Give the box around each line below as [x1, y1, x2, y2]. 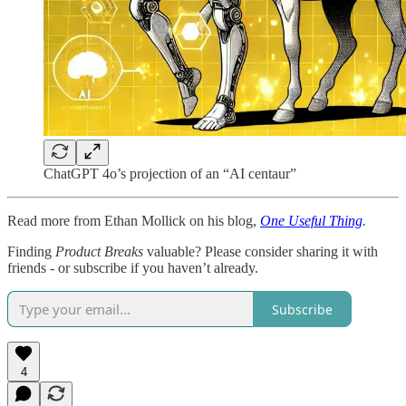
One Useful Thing [260, 213, 362, 229]
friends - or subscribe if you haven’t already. [7, 260, 258, 276]
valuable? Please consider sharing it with [143, 244, 378, 260]
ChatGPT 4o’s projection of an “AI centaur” [43, 166, 296, 182]
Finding [7, 244, 55, 260]
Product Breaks [55, 244, 143, 260]
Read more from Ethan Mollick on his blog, [7, 213, 260, 229]
